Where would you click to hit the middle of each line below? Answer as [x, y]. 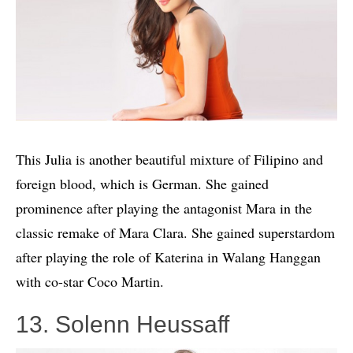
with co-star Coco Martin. [90, 282]
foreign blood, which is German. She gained [142, 184]
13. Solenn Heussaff [123, 325]
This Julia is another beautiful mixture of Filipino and [169, 160]
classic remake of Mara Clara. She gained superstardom [175, 233]
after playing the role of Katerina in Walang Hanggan [168, 257]
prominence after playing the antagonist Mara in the [164, 208]
